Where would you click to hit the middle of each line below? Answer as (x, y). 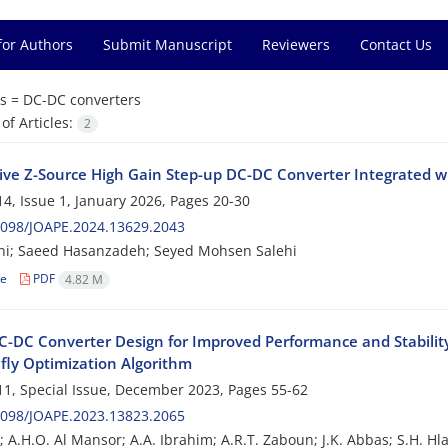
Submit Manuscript (167, 44)
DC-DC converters (81, 99)
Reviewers (296, 44)
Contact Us (396, 44)
